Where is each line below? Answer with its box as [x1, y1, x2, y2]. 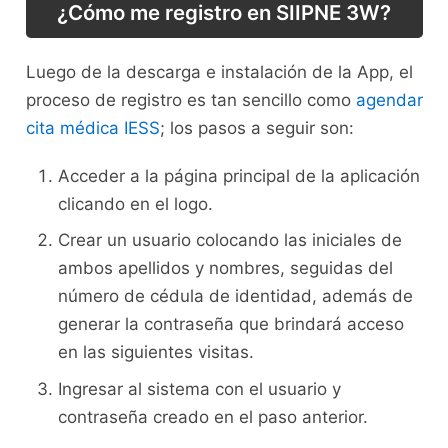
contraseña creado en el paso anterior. [57, 406, 368, 427]
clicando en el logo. [57, 193, 213, 214]
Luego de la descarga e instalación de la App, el [25, 61, 413, 82]
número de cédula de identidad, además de [57, 286, 413, 307]
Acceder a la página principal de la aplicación [57, 165, 420, 186]
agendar [355, 89, 423, 110]
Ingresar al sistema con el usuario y [57, 378, 341, 399]
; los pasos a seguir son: [159, 117, 359, 138]
